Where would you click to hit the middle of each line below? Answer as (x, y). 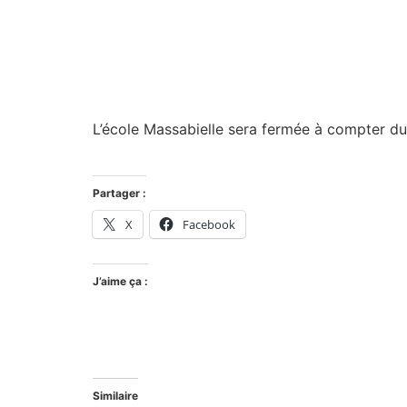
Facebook (209, 224)
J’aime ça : (120, 281)
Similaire (115, 395)
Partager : (119, 193)
